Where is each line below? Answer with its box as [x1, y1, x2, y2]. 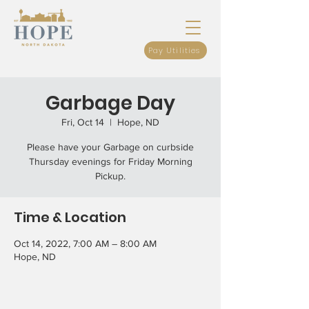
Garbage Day [46, 90, 175, 117]
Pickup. [95, 170, 126, 181]
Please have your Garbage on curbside [27, 141, 194, 152]
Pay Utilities [148, 44, 201, 56]
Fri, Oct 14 [61, 117, 104, 128]
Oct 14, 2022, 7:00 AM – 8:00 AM [14, 238, 157, 249]
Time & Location [14, 208, 126, 227]
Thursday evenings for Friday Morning [28, 156, 192, 167]
